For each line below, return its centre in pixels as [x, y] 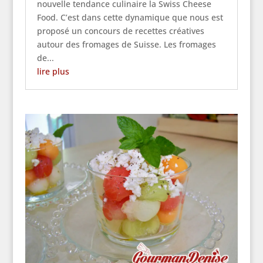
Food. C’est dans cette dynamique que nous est [130, 17]
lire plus [53, 71]
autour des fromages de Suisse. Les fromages [126, 44]
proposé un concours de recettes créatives [120, 31]
